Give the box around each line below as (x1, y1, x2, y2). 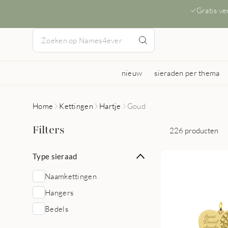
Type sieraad (33, 152, 77, 161)
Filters (33, 123, 65, 137)
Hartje (99, 101, 121, 110)
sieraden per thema (154, 68, 220, 77)
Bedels (45, 204, 68, 213)
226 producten (169, 125, 218, 135)
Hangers (45, 188, 74, 197)
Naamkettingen (45, 172, 97, 181)
